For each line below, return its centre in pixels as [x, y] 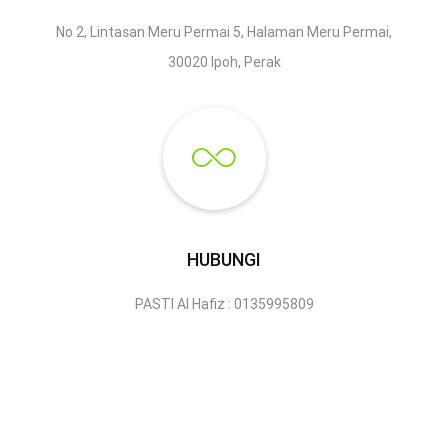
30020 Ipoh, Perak [224, 62]
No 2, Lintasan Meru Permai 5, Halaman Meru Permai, [224, 32]
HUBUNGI [224, 260]
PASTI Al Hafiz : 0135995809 [224, 304]
